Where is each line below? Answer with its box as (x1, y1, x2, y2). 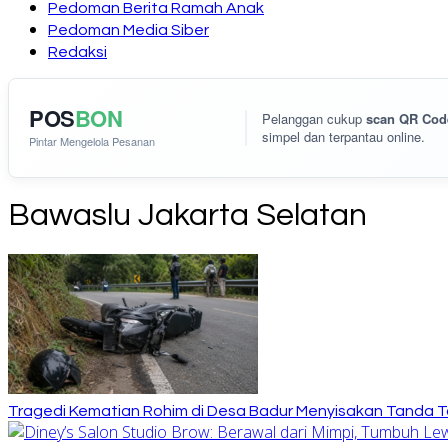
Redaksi (48, 44, 107, 60)
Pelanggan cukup (262, 109, 366, 128)
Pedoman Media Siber (48, 22, 209, 38)
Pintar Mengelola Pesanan (29, 133, 155, 149)
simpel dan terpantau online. (262, 127, 425, 146)
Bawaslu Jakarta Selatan (8, 199, 367, 233)
